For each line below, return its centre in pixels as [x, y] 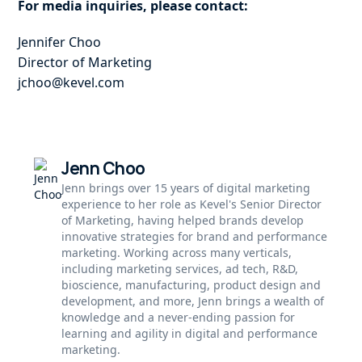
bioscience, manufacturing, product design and [192, 285]
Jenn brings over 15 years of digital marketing [186, 188]
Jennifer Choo [60, 42]
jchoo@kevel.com [72, 83]
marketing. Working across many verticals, [177, 253]
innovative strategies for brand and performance [195, 237]
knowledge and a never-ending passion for [179, 318]
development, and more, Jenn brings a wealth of [193, 301]
